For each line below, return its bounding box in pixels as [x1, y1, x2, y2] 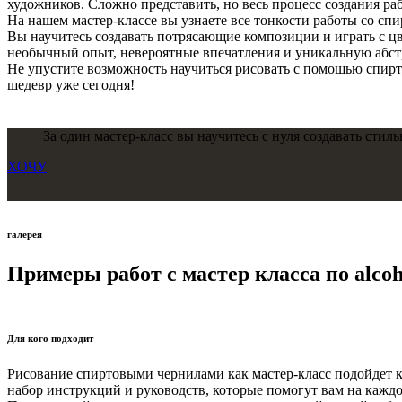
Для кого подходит [7, 333, 93, 345]
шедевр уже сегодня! [7, 76, 135, 92]
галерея [7, 229, 42, 240]
